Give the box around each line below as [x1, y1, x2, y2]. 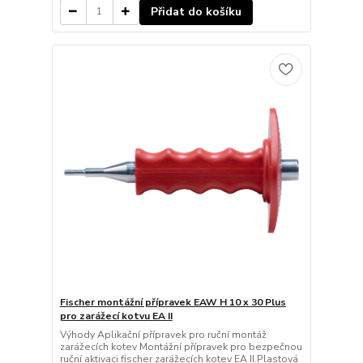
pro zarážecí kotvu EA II [59, 310, 173, 323]
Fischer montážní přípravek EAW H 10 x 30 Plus [59, 296, 286, 310]
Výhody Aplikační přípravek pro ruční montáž [59, 328, 267, 342]
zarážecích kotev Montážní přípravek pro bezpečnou [59, 340, 302, 354]
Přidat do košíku [150, 3, 241, 19]
